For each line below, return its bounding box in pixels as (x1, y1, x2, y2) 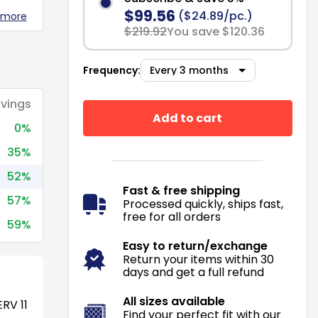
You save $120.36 (166, 23, 265, 40)
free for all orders (122, 209, 221, 225)
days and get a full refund (122, 264, 264, 280)
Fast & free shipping (122, 182, 240, 199)
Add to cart (153, 109, 223, 126)
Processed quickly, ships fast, (122, 196, 283, 212)
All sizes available (122, 293, 225, 309)
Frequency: (82, 63, 141, 77)
